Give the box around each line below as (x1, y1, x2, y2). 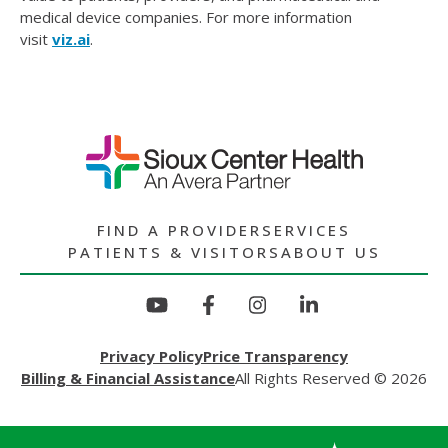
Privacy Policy (100, 345, 203, 366)
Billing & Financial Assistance (21, 367, 235, 388)
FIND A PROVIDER (97, 219, 262, 240)
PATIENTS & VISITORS (67, 241, 281, 262)
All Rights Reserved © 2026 (235, 367, 427, 388)
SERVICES (262, 219, 351, 240)
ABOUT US (280, 241, 381, 262)
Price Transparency (203, 345, 348, 366)
